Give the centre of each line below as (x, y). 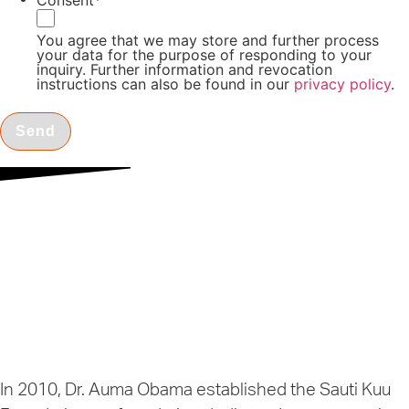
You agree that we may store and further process (208, 41)
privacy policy (342, 84)
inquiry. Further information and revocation (184, 70)
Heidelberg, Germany (97, 313)
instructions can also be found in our (165, 84)
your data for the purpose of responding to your (204, 55)
